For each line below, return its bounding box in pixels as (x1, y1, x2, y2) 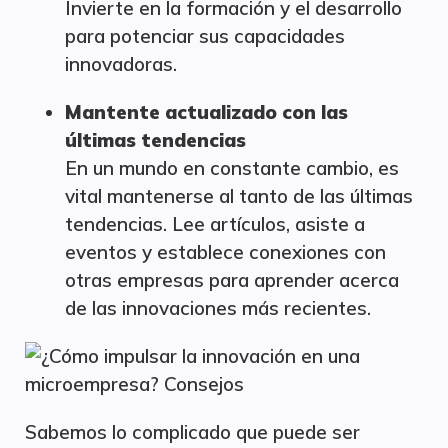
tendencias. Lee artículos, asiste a (65, 212, 365, 236)
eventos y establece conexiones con (65, 240, 386, 264)
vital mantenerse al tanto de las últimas (65, 184, 413, 208)
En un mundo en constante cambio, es (65, 156, 399, 180)
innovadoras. (65, 52, 177, 76)
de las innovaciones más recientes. (65, 296, 371, 320)
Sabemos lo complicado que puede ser (25, 420, 360, 444)
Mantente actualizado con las (65, 100, 348, 124)
